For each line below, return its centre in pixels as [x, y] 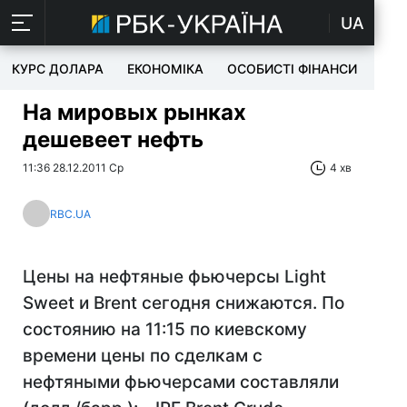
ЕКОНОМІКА [165, 69]
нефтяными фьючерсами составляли [181, 382]
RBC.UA [70, 213]
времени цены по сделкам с [143, 356]
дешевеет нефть [113, 139]
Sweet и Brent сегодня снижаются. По [184, 303]
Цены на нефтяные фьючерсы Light [174, 277]
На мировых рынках [134, 112]
